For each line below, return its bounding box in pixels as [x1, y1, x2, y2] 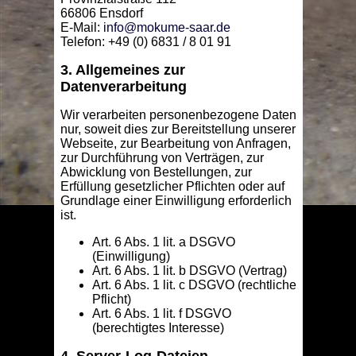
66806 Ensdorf [60, 6, 143, 21]
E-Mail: [60, 21, 103, 35]
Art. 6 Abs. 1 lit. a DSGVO [91, 235, 235, 250]
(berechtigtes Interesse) [91, 321, 224, 335]
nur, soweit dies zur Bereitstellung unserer [60, 122, 296, 137]
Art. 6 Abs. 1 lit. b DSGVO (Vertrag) [91, 264, 287, 278]
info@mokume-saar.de [103, 21, 230, 35]
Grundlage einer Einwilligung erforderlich [60, 194, 292, 208]
